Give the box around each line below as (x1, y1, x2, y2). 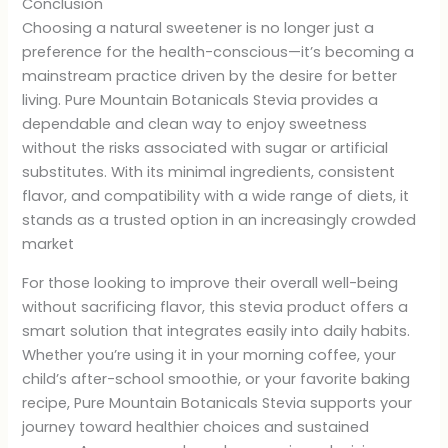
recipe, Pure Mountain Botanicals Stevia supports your (22, 392, 413, 413)
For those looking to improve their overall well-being (22, 272, 399, 293)
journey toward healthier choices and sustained (22, 416, 370, 437)
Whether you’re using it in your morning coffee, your (22, 344, 397, 365)
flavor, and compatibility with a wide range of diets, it (22, 186, 410, 207)
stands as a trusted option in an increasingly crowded (22, 210, 417, 231)
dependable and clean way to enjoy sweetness (22, 114, 368, 135)
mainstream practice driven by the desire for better (22, 66, 398, 87)
